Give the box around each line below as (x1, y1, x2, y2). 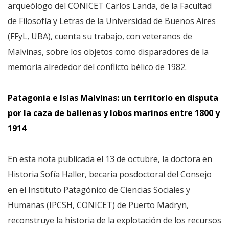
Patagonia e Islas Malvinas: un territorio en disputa (8, 92, 218, 103)
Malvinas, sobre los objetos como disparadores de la (8, 46, 209, 57)
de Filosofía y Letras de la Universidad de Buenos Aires (8, 15, 216, 27)
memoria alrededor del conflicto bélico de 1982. (8, 61, 187, 73)
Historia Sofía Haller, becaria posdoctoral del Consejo (8, 169, 212, 180)
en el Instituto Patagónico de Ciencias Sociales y (8, 184, 190, 195)
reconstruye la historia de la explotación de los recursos (8, 215, 221, 226)
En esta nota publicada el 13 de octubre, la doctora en (8, 153, 212, 165)
